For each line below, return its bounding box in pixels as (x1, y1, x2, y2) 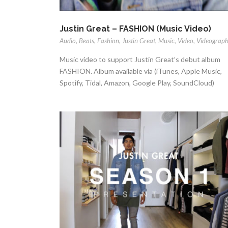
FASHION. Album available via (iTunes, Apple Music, (60, 67, 222, 76)
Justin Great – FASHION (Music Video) (60, 24, 211, 34)
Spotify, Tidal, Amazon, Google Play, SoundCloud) (60, 78, 214, 88)
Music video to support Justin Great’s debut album (60, 55, 220, 64)
